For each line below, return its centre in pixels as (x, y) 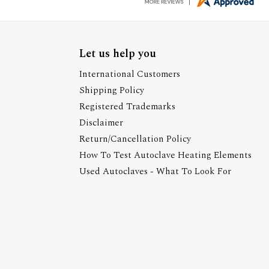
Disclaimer (101, 123)
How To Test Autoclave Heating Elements (165, 155)
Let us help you (118, 54)
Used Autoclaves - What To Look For (155, 171)
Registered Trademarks (127, 107)
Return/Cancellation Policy (135, 139)
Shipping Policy (112, 90)
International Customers (130, 74)
